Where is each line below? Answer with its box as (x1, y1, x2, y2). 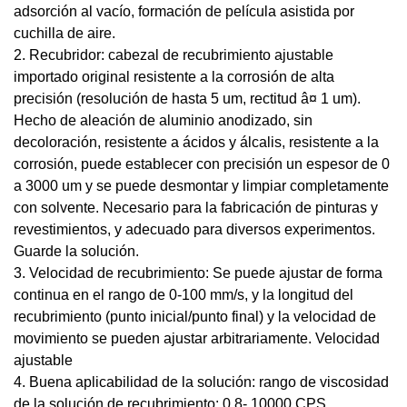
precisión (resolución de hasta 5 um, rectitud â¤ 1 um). (14, 91, 361, 106)
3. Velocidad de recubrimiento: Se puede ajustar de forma (14, 265, 382, 281)
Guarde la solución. (14, 243, 139, 259)
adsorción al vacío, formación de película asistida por (14, 4, 354, 19)
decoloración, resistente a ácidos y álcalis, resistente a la (14, 134, 379, 150)
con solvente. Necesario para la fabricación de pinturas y (14, 200, 378, 215)
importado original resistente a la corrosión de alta (14, 69, 334, 84)
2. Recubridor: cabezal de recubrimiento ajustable (14, 47, 333, 63)
